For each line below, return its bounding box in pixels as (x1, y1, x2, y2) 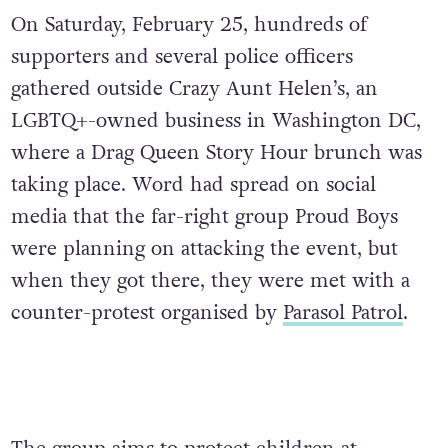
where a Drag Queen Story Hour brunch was (10, 138, 422, 166)
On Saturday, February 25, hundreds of (10, 10, 367, 38)
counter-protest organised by (10, 298, 283, 326)
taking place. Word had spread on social (10, 170, 376, 198)
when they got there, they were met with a (10, 266, 410, 294)
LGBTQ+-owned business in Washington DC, (10, 106, 421, 134)
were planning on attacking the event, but (10, 234, 398, 262)
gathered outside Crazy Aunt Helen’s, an (10, 74, 378, 102)
